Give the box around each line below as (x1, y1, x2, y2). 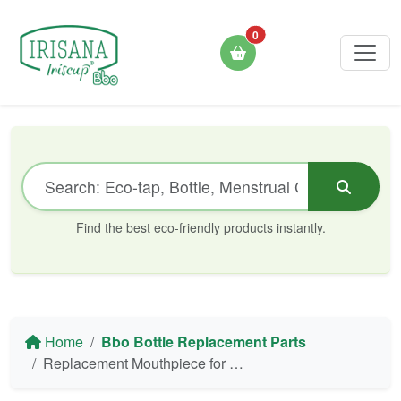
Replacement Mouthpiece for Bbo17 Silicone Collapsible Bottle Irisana (43, 353, 229, 373)
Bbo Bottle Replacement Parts (101, 331, 306, 352)
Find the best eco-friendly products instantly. (75, 218, 326, 236)
